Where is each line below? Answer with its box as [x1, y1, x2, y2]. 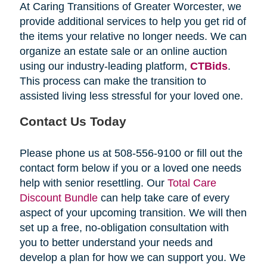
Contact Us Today [19, 114, 126, 129]
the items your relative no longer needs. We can [19, 30, 247, 43]
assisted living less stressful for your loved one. [19, 90, 243, 103]
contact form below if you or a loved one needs [19, 162, 241, 175]
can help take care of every [97, 192, 229, 204]
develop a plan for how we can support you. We [19, 252, 246, 264]
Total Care [167, 177, 216, 190]
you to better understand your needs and [19, 237, 213, 249]
